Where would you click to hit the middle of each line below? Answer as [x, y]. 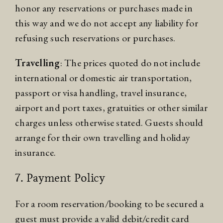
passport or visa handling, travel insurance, [101, 93]
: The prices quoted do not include [130, 63]
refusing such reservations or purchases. [95, 38]
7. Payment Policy [60, 178]
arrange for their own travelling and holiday [103, 138]
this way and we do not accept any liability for [107, 23]
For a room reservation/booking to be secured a [110, 204]
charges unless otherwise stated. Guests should [109, 123]
